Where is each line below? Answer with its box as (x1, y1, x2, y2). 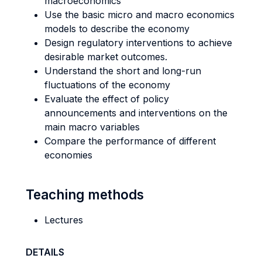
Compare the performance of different (44, 135, 216, 147)
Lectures (44, 214, 83, 226)
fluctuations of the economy (44, 79, 170, 91)
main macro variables (44, 121, 140, 133)
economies (44, 149, 92, 161)
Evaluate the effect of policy (44, 93, 169, 105)
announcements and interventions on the (44, 107, 227, 119)
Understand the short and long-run (44, 65, 201, 77)
